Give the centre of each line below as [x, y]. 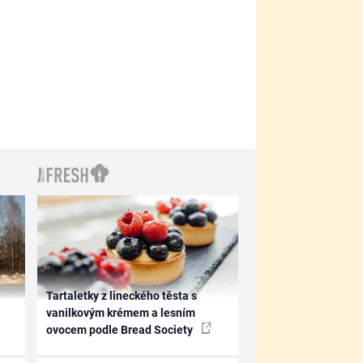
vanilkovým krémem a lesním [121, 312]
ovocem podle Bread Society [121, 329]
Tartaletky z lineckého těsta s [122, 295]
